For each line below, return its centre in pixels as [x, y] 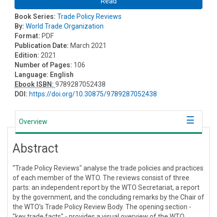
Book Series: [35, 16]
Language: [31, 74]
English [62, 74]
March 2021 [88, 45]
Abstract [35, 148]
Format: [28, 36]
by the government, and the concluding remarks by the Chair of [108, 197]
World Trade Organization [65, 26]
